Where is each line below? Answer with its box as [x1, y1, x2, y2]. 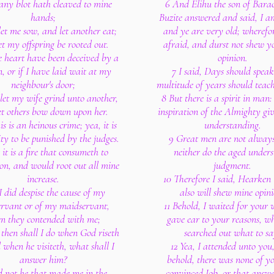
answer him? [19, 253, 67, 266]
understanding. [204, 118, 261, 131]
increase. [26, 172, 59, 185]
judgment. [213, 158, 251, 172]
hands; [30, 10, 56, 24]
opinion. [217, 51, 248, 64]
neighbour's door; [10, 78, 75, 91]
